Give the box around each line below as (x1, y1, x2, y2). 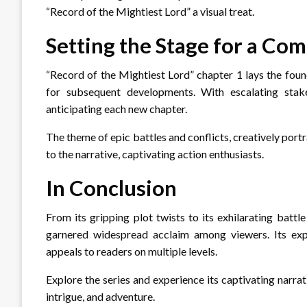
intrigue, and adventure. (46, 289, 155, 303)
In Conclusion (46, 174, 177, 201)
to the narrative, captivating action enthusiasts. (46, 147, 264, 160)
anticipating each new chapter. (46, 101, 187, 115)
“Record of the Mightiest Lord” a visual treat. (46, 4, 254, 18)
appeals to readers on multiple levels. (46, 244, 217, 258)
